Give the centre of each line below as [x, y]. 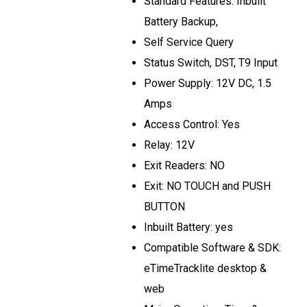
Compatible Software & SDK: [212, 248]
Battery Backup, [181, 22]
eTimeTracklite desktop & [205, 268]
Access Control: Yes [192, 124]
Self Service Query [189, 42]
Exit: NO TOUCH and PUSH [207, 186]
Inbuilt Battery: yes [188, 227]
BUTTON [164, 207]
